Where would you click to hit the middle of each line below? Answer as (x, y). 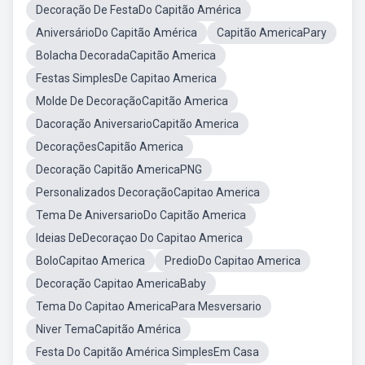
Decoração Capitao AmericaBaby (121, 284)
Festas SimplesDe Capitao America (126, 78)
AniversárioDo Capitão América (117, 33)
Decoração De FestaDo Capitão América (139, 10)
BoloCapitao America (90, 261)
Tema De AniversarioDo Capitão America (141, 215)
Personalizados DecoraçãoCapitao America (148, 192)
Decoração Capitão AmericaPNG (119, 169)
